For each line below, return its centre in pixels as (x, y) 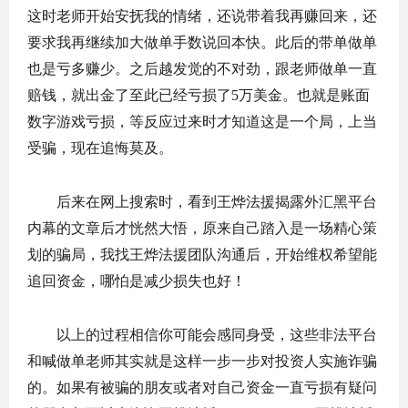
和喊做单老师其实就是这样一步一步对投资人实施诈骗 (202, 361)
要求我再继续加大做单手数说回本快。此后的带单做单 (202, 42)
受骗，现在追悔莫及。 (100, 148)
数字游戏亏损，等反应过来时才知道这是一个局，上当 (202, 122)
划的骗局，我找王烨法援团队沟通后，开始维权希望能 (202, 255)
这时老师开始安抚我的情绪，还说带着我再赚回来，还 (202, 16)
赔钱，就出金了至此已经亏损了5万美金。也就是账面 (199, 95)
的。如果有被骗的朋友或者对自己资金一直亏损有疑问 (202, 388)
